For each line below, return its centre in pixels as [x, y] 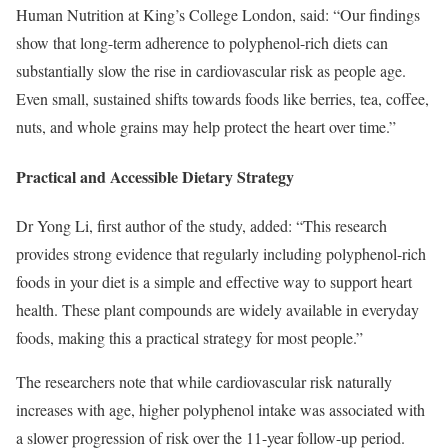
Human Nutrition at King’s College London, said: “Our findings [218, 15]
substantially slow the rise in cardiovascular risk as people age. [211, 71]
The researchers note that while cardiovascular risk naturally [204, 381]
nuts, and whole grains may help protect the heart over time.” [206, 127]
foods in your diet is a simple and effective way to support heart [214, 281]
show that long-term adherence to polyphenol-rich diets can [202, 43]
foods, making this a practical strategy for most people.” [189, 337]
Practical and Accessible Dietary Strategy [155, 176]
